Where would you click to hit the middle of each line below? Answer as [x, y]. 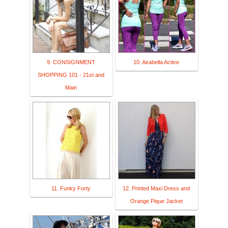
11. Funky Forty [71, 189]
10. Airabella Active [156, 62]
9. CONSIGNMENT [71, 62]
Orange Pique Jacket [156, 201]
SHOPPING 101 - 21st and [71, 75]
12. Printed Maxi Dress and [156, 189]
